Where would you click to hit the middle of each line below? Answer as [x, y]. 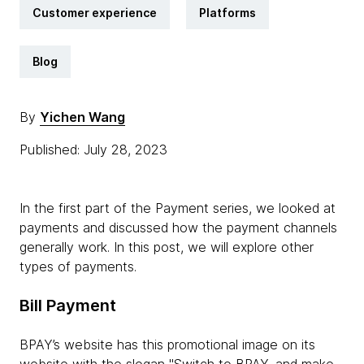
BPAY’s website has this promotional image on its [167, 344]
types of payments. [78, 266]
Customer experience [95, 13]
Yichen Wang [82, 117]
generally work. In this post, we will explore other [167, 247]
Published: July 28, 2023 [95, 149]
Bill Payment [68, 305]
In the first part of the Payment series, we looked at [178, 208]
